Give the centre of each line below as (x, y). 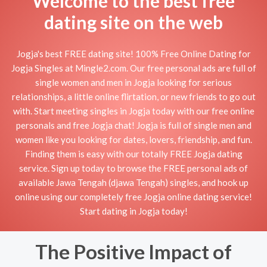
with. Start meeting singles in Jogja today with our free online (133, 111)
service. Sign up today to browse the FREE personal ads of (133, 168)
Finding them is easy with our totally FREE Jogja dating (133, 153)
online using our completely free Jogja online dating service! (133, 196)
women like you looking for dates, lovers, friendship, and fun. (133, 139)
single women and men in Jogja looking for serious (133, 82)
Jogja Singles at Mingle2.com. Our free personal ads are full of (133, 68)
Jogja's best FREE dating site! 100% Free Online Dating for (133, 53)
